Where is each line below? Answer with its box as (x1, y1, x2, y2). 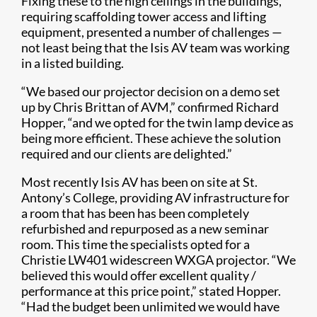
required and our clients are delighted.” (21, 146, 232, 162)
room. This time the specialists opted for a (21, 236, 250, 253)
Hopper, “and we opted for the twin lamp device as (21, 115, 294, 131)
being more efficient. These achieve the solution (21, 130, 281, 146)
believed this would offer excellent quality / (21, 267, 256, 284)
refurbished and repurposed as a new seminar (21, 221, 269, 237)
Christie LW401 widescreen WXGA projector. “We (21, 252, 296, 268)
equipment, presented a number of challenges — (21, 24, 282, 40)
